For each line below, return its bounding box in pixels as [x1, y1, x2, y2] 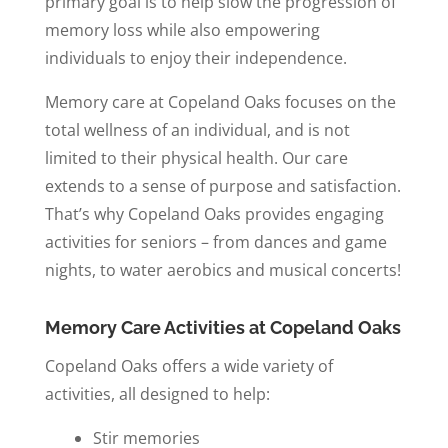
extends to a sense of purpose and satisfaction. [44, 174, 401, 197]
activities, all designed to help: [44, 382, 270, 405]
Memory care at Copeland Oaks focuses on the [44, 90, 396, 113]
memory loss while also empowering [44, 18, 320, 41]
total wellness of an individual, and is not [44, 118, 350, 141]
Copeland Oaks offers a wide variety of [44, 354, 333, 377]
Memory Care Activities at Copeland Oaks [44, 316, 401, 338]
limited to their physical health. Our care [44, 146, 348, 169]
